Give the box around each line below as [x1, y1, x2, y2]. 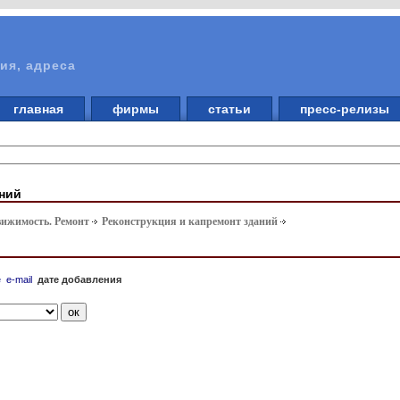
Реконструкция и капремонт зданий [102, 215, 279, 229]
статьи [201, 102, 258, 116]
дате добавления [37, 273, 122, 285]
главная [6, 102, 71, 116]
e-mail [6, 273, 33, 285]
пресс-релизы [293, 102, 396, 116]
